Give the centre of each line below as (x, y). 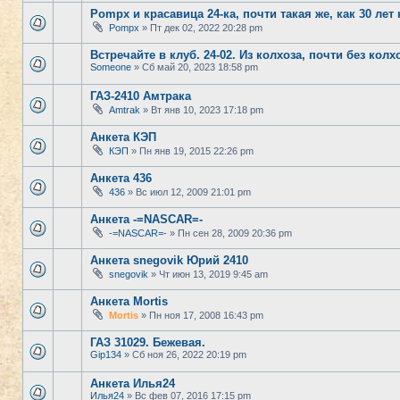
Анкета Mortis (129, 301)
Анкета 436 (121, 178)
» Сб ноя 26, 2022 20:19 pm (184, 354)
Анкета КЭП (123, 137)
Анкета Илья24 (133, 383)
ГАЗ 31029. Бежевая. (148, 342)
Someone (111, 67)
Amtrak (125, 110)
